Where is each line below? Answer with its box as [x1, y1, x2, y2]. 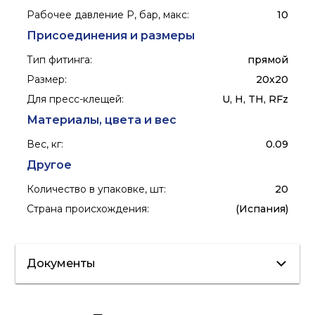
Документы [27, 257, 96, 271]
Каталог [27, 299, 72, 313]
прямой [247, 53, 288, 67]
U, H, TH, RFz [221, 93, 288, 106]
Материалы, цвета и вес [27, 113, 177, 127]
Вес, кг [27, 138, 62, 151]
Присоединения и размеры [27, 29, 195, 43]
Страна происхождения [27, 202, 148, 216]
